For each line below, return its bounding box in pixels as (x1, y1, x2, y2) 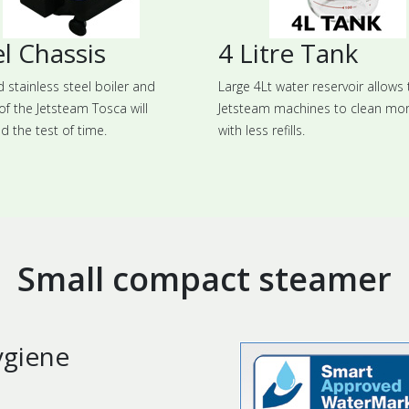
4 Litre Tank (218, 35, 358, 70)
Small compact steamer (17, 256, 392, 301)
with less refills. (218, 121, 305, 139)
